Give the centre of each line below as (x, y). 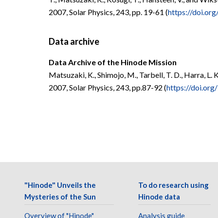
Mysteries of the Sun (60, 197)
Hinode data (159, 197)
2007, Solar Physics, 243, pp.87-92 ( (108, 87)
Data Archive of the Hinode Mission (113, 62)
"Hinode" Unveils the (60, 185)
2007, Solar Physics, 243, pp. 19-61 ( (108, 12)
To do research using (173, 185)
